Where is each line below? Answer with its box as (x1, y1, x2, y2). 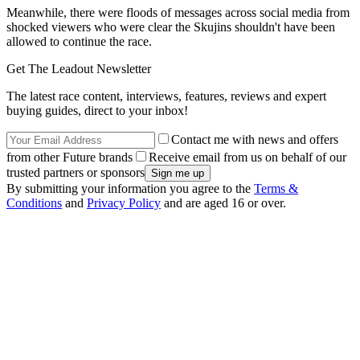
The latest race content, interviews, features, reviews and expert (6, 89, 326, 104)
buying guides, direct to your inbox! (6, 104, 188, 118)
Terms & (254, 182, 298, 196)
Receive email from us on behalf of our (149, 150, 346, 165)
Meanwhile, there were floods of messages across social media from (6, 6, 350, 20)
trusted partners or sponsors (6, 166, 145, 180)
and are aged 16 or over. (161, 196, 286, 211)
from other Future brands (6, 150, 133, 165)
